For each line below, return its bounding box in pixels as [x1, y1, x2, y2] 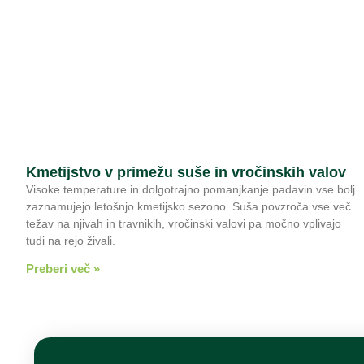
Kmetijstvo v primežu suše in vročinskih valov [26, 163, 346, 180]
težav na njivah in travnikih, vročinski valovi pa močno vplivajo [26, 216, 341, 230]
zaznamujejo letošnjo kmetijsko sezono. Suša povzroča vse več [26, 199, 351, 213]
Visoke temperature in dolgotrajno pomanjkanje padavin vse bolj [26, 182, 355, 196]
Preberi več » [26, 261, 100, 275]
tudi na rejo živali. [26, 233, 115, 247]
